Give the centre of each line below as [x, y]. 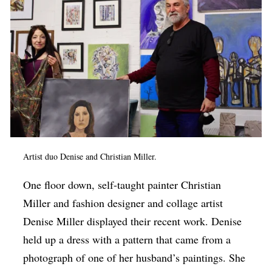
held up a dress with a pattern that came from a [127, 239]
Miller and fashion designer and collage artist [123, 202]
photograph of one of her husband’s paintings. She [134, 257]
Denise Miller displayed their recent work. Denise [133, 221]
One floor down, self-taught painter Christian [122, 184]
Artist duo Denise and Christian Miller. [90, 156]
